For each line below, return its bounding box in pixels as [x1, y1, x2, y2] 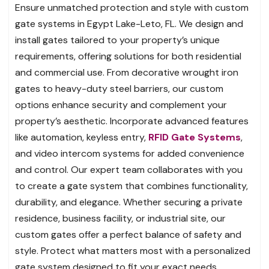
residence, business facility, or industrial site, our [15, 211, 226, 225]
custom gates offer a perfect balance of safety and [15, 228, 241, 241]
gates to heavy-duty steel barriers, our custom [15, 82, 223, 95]
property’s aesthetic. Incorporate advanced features [15, 114, 249, 127]
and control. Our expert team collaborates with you [15, 163, 243, 176]
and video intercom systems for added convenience [15, 147, 244, 160]
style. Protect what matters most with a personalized [15, 244, 250, 257]
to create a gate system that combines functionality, [15, 179, 248, 192]
